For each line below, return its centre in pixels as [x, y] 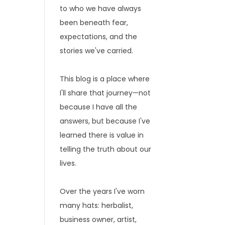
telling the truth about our [106, 149]
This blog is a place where [105, 79]
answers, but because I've [105, 121]
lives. [68, 163]
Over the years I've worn [102, 191]
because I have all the [99, 107]
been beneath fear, [94, 23]
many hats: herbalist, [97, 205]
